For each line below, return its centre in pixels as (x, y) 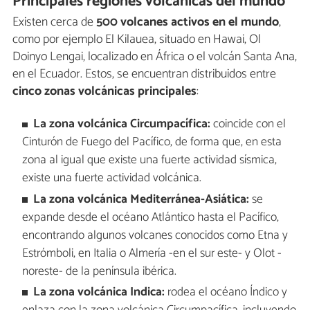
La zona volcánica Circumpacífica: (122, 125)
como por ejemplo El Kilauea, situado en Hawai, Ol (137, 40)
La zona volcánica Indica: (99, 293)
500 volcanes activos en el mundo (188, 22)
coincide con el (248, 125)
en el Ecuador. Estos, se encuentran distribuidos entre (144, 74)
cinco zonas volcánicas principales (104, 92)
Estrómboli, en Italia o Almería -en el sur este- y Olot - (152, 253)
